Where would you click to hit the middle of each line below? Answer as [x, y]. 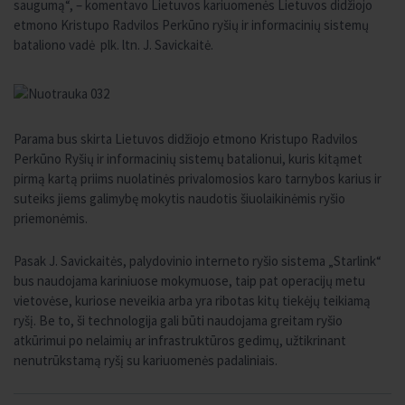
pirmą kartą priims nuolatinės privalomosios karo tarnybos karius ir [198, 179]
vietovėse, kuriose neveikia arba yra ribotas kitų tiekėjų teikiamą [192, 301]
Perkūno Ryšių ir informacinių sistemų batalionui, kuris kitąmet [188, 159]
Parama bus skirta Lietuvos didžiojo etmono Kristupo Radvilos [186, 139]
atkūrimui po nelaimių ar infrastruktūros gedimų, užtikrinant [180, 340]
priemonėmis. [51, 218]
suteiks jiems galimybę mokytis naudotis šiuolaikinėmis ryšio [179, 198]
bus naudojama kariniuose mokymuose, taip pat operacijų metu [189, 281]
